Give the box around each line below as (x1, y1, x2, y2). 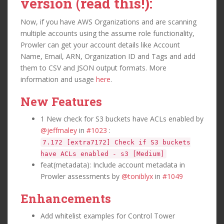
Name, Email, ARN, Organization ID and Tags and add (20, 51, 195, 61)
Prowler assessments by (40, 171, 121, 181)
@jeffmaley (40, 125, 77, 135)
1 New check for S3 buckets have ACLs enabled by (40, 113, 203, 123)
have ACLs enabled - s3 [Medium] (40, 149, 164, 157)
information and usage (20, 74, 96, 84)
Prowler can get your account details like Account (20, 39, 180, 49)
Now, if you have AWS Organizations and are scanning (20, 16, 196, 26)
